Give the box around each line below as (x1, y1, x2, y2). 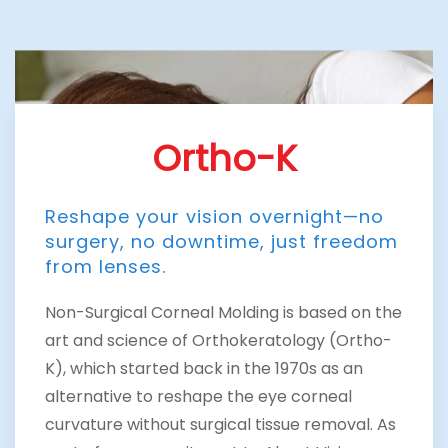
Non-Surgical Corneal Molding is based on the (45, 301, 402, 325)
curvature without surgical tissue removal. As (45, 413, 396, 437)
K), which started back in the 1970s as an (45, 357, 363, 381)
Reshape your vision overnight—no (45, 204, 384, 230)
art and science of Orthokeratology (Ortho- (45, 329, 392, 353)
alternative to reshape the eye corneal (45, 385, 352, 409)
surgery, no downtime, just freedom (45, 229, 398, 255)
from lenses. (45, 254, 166, 280)
